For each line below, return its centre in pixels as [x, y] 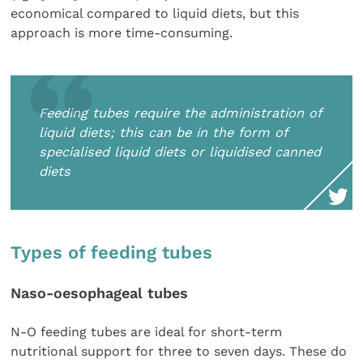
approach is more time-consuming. [122, 32]
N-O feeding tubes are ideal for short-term [147, 332]
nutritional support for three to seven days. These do [179, 352]
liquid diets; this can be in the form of [163, 132]
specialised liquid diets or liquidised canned [180, 152]
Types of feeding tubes [112, 252]
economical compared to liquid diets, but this [155, 13]
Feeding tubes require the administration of [180, 113]
